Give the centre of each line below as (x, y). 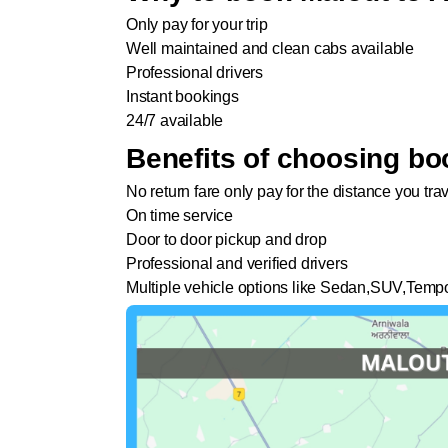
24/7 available (176, 121)
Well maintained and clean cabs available (270, 49)
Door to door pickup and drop (226, 240)
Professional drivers (194, 73)
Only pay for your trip (197, 25)
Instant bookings (182, 97)
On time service (179, 216)
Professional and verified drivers (237, 264)
